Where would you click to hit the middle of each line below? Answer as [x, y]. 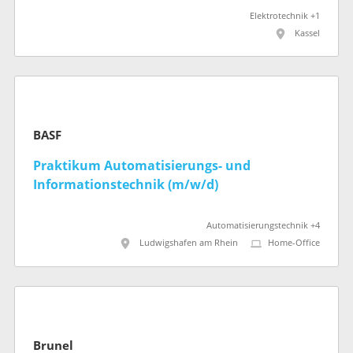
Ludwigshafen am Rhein [189, 243]
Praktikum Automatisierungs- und [142, 166]
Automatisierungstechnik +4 [263, 226]
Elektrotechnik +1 [285, 16]
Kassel [307, 33]
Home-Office [294, 243]
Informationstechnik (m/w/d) [126, 185]
